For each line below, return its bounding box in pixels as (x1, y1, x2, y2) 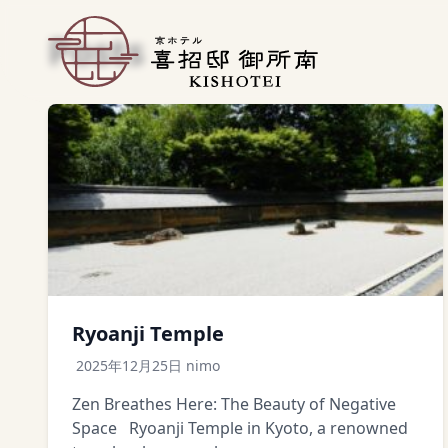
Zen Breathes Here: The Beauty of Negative (72, 393, 396, 415)
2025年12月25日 (76, 356, 182, 375)
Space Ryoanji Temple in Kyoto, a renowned (72, 417, 408, 439)
